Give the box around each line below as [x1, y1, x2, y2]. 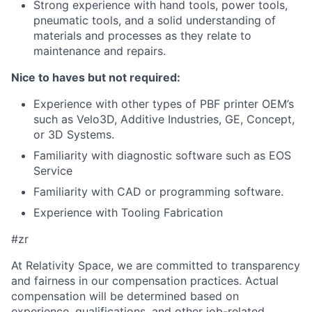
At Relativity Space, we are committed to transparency [11, 258, 300, 272]
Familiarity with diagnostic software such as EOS [33, 148, 291, 162]
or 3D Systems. [33, 127, 114, 141]
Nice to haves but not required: [11, 70, 180, 84]
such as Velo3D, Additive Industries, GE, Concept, [33, 112, 295, 126]
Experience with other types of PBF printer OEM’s [33, 97, 294, 111]
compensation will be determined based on [11, 289, 239, 303]
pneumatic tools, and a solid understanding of [33, 13, 276, 27]
